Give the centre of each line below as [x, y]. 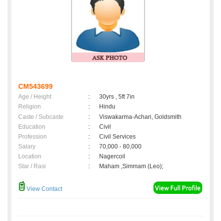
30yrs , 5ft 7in [117, 97]
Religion [30, 107]
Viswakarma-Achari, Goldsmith [140, 117]
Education [32, 127]
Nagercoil [114, 157]
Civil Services [117, 137]
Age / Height [35, 97]
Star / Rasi [32, 166]
